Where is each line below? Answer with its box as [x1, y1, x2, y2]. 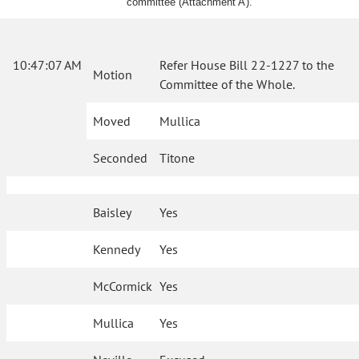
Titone [159, 150, 196, 166]
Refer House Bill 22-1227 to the [159, 57, 334, 73]
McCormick [93, 278, 153, 294]
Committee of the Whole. [159, 76, 295, 92]
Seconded [93, 150, 147, 166]
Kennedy [93, 241, 141, 257]
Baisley [93, 204, 132, 220]
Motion [93, 67, 132, 83]
